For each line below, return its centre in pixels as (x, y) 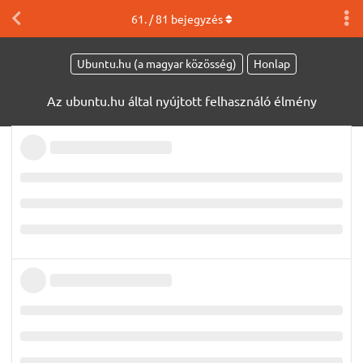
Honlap (272, 64)
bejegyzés (195, 19)
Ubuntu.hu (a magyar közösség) (157, 64)
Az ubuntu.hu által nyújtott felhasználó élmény (181, 100)
